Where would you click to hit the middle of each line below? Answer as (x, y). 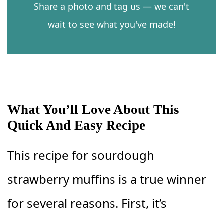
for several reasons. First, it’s (87, 203)
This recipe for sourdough (81, 155)
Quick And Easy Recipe (76, 125)
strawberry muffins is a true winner (107, 179)
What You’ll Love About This (93, 109)
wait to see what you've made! (111, 24)
